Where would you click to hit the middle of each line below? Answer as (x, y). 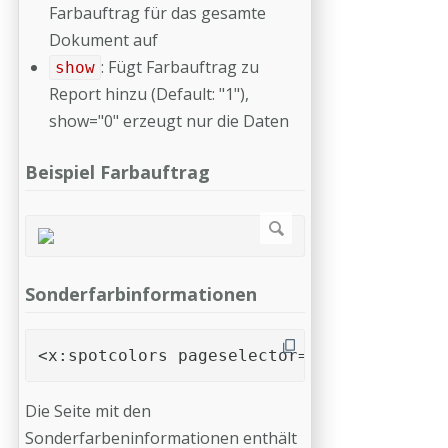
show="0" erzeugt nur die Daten (169, 121)
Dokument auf (105, 40)
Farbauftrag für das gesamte (157, 13)
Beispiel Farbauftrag (117, 172)
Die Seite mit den (88, 410)
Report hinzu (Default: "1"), (149, 94)
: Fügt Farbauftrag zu (179, 67)
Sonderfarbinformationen (141, 293)
